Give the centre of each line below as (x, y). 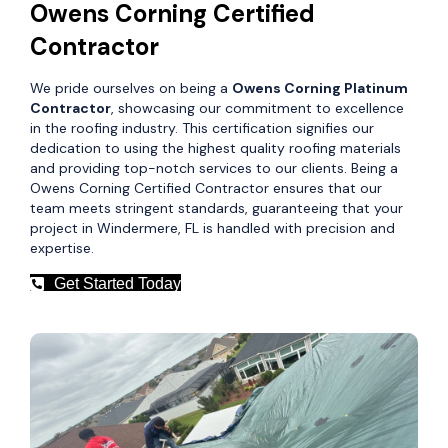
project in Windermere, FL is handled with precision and (212, 228)
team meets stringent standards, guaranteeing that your (216, 208)
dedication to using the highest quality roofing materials (215, 148)
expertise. (62, 248)
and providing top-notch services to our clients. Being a (214, 168)
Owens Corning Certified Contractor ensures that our (206, 188)
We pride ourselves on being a (131, 88)
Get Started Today (117, 284)
